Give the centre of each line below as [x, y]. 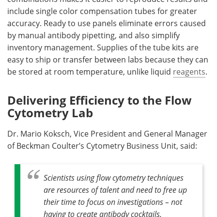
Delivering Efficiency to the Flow [100, 100]
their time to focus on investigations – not [113, 201]
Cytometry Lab [50, 112]
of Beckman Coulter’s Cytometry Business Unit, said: [102, 146]
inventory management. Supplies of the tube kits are [103, 47]
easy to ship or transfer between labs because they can [108, 59]
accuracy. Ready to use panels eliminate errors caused [107, 23]
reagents [189, 71]
